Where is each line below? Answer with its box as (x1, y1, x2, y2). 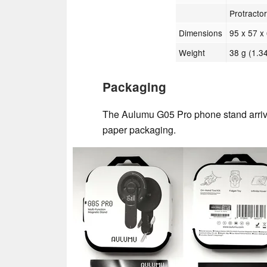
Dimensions (179, 26, 223, 39)
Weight (179, 46, 206, 58)
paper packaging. (103, 122, 176, 136)
